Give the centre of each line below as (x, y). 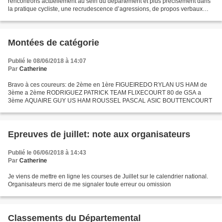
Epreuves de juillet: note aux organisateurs (99, 134)
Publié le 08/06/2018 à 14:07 (47, 61)
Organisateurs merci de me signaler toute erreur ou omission (89, 184)
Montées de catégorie (54, 42)
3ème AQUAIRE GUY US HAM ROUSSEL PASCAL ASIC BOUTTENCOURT (110, 100)
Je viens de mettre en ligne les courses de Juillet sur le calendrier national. (108, 176)
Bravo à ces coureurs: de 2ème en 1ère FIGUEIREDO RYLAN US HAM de (108, 84)
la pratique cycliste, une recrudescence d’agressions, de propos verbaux (105, 9)
